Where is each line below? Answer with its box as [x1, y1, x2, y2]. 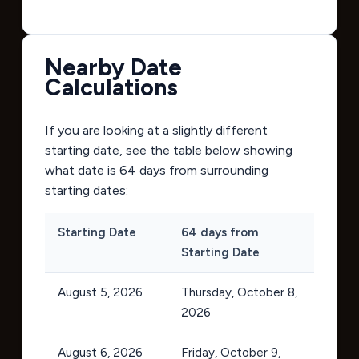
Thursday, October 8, [180, 285, 297, 301]
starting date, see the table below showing [44, 143, 292, 159]
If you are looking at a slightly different [44, 123, 268, 139]
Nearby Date [44, 54, 182, 82]
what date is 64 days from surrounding [44, 163, 268, 179]
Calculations [44, 74, 178, 102]
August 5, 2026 [57, 285, 143, 301]
